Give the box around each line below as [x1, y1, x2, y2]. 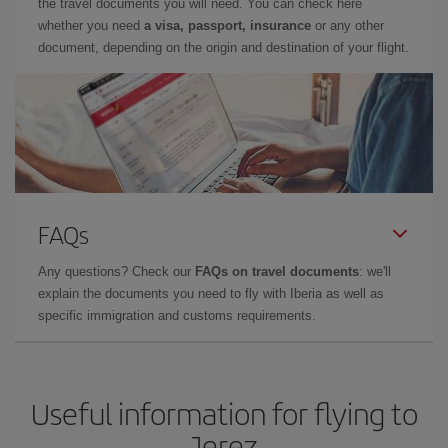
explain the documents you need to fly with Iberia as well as [38, 285, 384, 301]
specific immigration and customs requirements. [38, 307, 316, 323]
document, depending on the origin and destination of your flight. [38, 39, 409, 55]
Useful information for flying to [30, 391, 418, 434]
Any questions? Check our [38, 263, 195, 279]
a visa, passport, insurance [144, 17, 311, 33]
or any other [311, 17, 384, 33]
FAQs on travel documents [195, 263, 359, 279]
